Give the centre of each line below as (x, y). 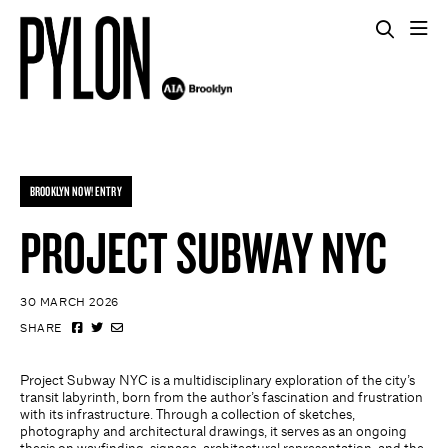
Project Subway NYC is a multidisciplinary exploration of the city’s (217, 380)
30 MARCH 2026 (69, 302)
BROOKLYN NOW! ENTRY (76, 191)
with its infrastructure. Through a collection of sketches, (187, 414)
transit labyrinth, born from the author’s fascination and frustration (221, 397)
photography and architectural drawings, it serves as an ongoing (213, 431)
